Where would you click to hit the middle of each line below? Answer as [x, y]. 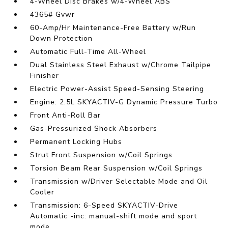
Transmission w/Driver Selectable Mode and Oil [119, 182]
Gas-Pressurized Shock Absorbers [94, 129]
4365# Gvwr [53, 15]
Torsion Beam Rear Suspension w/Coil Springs [117, 168]
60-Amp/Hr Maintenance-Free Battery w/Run [113, 28]
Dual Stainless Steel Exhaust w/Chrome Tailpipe [121, 65]
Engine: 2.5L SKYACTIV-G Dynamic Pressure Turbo [124, 102]
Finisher [45, 76]
